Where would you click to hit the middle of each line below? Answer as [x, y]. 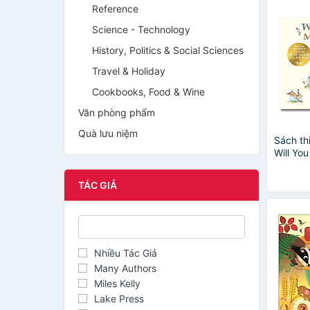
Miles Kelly [117, 283]
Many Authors [125, 268]
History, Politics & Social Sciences [168, 50]
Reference [115, 9]
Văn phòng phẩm [117, 112]
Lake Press [119, 299]
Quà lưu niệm [108, 133]
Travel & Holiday [129, 71]
